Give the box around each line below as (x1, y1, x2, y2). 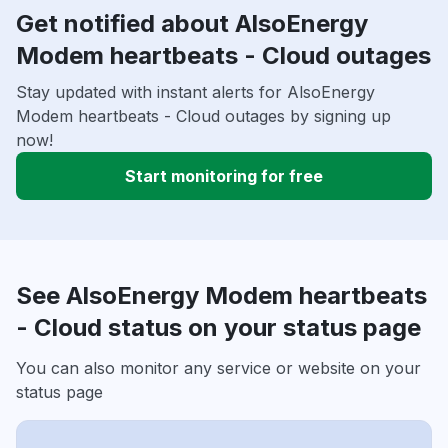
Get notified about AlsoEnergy (16, 9, 368, 39)
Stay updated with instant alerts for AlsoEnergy (16, 82, 375, 103)
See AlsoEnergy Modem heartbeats (16, 281, 427, 311)
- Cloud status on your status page (16, 313, 421, 343)
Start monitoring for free (125, 166, 323, 187)
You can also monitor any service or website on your (16, 358, 421, 379)
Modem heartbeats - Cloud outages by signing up (16, 106, 391, 127)
